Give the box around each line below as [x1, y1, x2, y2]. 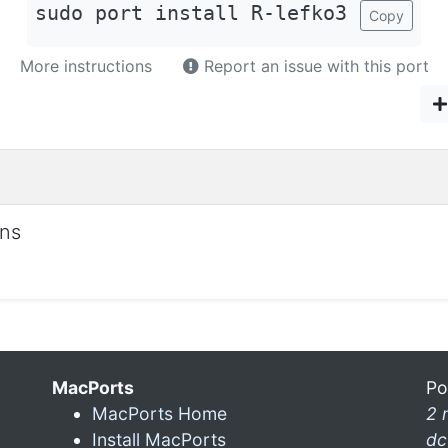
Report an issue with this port [198, 55, 429, 76]
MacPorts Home [92, 402, 227, 424]
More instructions [19, 55, 152, 76]
